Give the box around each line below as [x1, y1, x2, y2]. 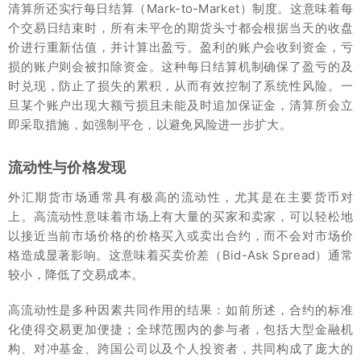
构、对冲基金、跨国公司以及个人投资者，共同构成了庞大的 [8, 340, 353, 356]
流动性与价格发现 [8, 158, 127, 176]
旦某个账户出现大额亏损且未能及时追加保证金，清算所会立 [8, 97, 353, 113]
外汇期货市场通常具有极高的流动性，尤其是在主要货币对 [8, 189, 353, 205]
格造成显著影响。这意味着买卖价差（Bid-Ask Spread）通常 [8, 247, 353, 263]
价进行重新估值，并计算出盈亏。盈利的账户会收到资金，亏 [8, 39, 353, 55]
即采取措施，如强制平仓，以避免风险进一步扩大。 [8, 116, 292, 132]
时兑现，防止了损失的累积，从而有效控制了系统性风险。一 [8, 77, 353, 93]
